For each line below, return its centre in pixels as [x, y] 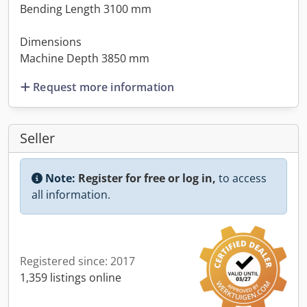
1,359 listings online [71, 277]
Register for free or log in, [147, 178]
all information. [71, 194]
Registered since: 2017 [77, 261]
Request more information [104, 87]
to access [241, 178]
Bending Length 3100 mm [86, 9]
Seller [37, 138]
